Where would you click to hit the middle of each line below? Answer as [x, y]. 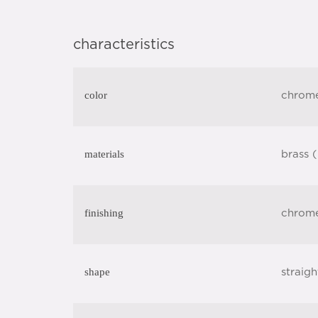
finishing [104, 213]
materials [104, 154]
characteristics [124, 45]
